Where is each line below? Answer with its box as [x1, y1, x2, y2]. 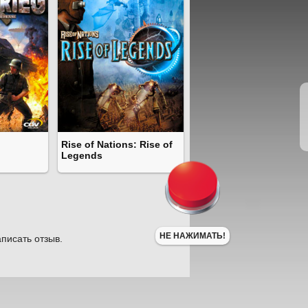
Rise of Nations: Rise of [61, 139, 173, 151]
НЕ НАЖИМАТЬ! [159, 231, 225, 241]
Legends [61, 150, 102, 162]
